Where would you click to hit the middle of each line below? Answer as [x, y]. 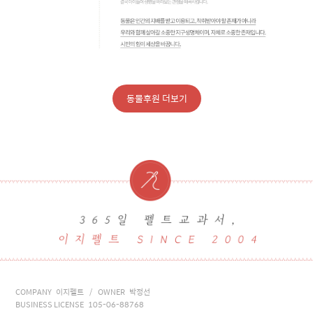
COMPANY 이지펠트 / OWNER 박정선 [83, 292]
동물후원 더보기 [156, 99]
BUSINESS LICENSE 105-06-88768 [80, 305]
